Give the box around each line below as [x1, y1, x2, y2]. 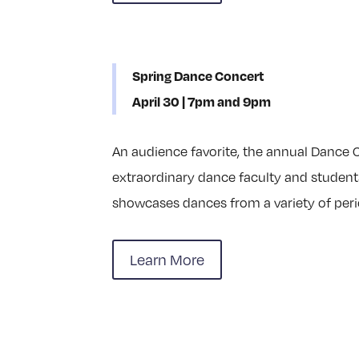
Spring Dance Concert [132, 67, 265, 85]
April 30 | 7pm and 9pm [132, 93, 272, 111]
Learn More [130, 248, 205, 269]
